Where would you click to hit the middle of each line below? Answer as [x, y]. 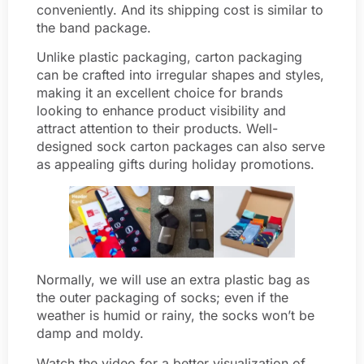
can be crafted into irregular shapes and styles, [180, 75]
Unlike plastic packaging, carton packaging [169, 57]
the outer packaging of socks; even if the [162, 298]
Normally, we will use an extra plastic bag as [173, 280]
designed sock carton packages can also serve [181, 147]
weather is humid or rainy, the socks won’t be [175, 316]
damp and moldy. [90, 334]
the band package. [94, 27]
